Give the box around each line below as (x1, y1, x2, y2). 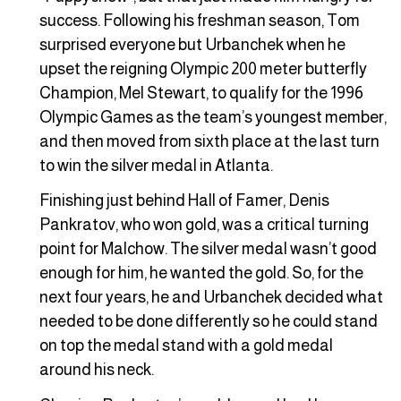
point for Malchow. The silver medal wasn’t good (39, 240, 377, 259)
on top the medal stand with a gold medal (39, 337, 333, 355)
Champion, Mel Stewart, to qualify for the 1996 (39, 83, 363, 102)
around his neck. (39, 361, 154, 380)
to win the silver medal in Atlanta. (39, 156, 273, 175)
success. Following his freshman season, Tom (39, 11, 360, 30)
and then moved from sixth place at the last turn (39, 132, 380, 150)
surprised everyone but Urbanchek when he (39, 35, 346, 54)
